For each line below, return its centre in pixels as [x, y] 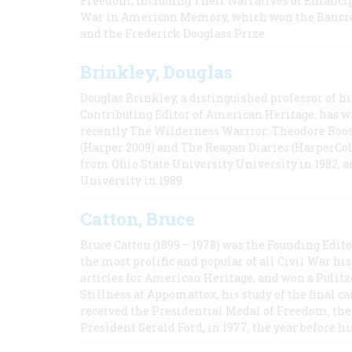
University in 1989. [132, 180]
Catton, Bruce [137, 219]
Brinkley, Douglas [156, 72]
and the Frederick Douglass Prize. [174, 33]
